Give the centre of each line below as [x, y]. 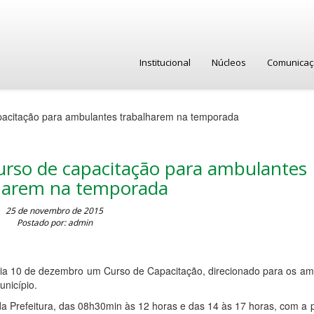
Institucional [165, 62]
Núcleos [229, 62]
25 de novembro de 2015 [55, 211]
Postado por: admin [54, 223]
